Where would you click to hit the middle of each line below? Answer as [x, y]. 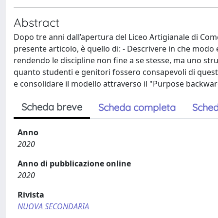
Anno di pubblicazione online [74, 163]
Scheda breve [52, 107]
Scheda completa [137, 107]
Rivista [31, 194]
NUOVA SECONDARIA [53, 206]
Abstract [36, 22]
